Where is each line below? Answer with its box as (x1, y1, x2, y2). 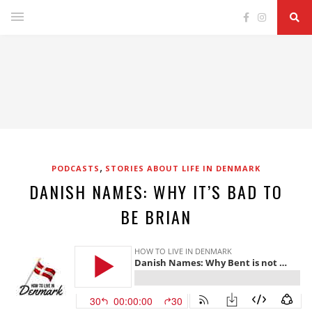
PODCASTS (52, 163, 100, 173)
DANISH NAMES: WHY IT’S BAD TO (29, 179, 283, 204)
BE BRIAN (120, 204, 192, 229)
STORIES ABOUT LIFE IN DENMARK (105, 163, 260, 173)
